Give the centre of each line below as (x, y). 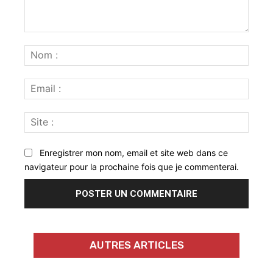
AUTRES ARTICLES (136, 245)
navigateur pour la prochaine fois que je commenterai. (132, 167)
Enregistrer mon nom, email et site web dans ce (134, 153)
